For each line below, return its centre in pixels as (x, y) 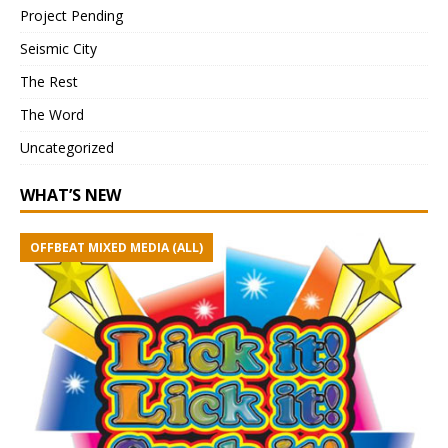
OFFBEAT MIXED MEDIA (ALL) (116, 247)
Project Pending (71, 15)
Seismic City (58, 48)
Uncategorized (67, 147)
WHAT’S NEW (70, 194)
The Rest (49, 81)
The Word (52, 114)
